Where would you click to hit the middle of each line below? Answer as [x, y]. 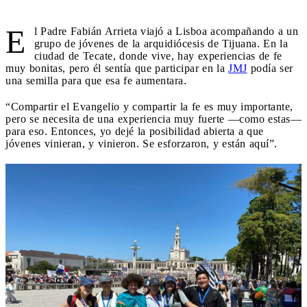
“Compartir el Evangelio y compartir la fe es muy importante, [149, 106]
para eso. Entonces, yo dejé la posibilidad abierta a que [135, 131]
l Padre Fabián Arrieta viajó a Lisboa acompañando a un [166, 31]
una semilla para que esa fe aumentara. [96, 80]
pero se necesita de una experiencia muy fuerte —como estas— [153, 119]
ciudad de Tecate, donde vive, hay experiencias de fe [158, 56]
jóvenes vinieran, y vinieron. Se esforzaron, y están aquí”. [142, 143]
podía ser [270, 68]
